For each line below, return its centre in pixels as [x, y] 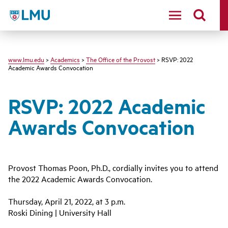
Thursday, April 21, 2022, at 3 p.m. [67, 201]
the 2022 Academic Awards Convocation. [80, 179]
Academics [65, 59]
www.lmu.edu [26, 59]
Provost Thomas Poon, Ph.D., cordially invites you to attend [113, 167]
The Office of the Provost [121, 59]
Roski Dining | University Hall [60, 212]
